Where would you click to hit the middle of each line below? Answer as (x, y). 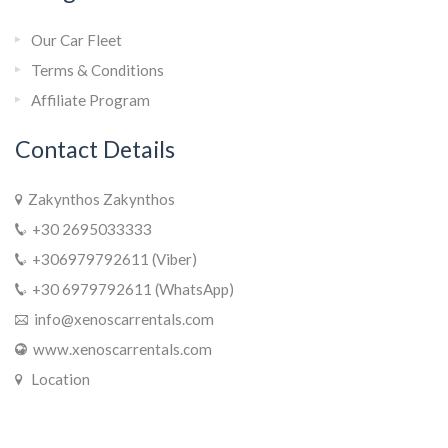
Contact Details (95, 149)
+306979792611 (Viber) (111, 259)
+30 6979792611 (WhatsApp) (130, 289)
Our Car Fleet (76, 40)
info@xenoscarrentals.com (121, 319)
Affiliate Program (90, 100)
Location (57, 379)
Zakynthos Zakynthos (98, 199)
